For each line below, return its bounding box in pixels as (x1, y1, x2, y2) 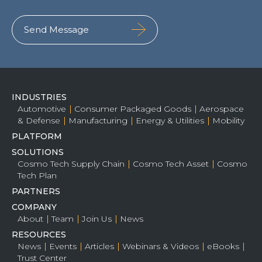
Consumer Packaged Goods (74, 103, 191, 114)
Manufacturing (68, 115, 127, 126)
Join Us (82, 213, 112, 224)
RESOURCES (12, 229, 66, 240)
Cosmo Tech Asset (133, 158, 209, 169)
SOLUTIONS (12, 146, 64, 157)
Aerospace (199, 103, 244, 114)
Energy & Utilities (136, 115, 204, 126)
